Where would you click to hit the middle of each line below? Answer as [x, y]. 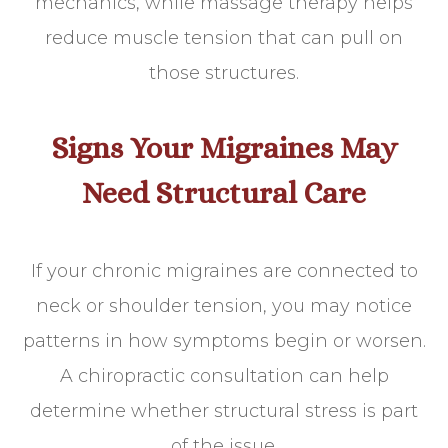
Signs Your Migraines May [224, 148]
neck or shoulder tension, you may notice [224, 306]
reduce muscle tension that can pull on [224, 38]
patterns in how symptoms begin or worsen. [224, 341]
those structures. [224, 73]
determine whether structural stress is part [224, 411]
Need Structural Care [224, 193]
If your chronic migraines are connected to [224, 271]
